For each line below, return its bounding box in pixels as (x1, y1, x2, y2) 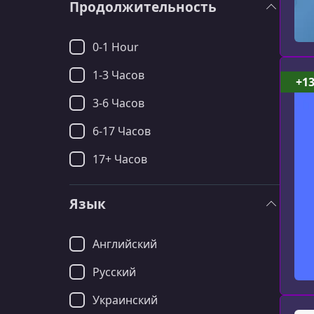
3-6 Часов (93, 95, 144, 111)
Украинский (93, 292, 158, 308)
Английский (93, 236, 157, 252)
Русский (93, 264, 136, 280)
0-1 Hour (93, 39, 139, 55)
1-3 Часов (93, 67, 144, 83)
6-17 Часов (93, 123, 151, 139)
